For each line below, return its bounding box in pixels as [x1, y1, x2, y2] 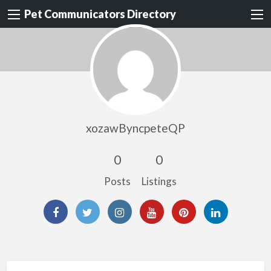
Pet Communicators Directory [24, 7, 176, 21]
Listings [141, 174, 177, 188]
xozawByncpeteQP [86, 120, 185, 135]
